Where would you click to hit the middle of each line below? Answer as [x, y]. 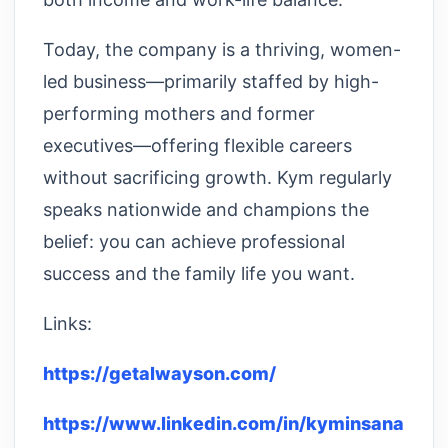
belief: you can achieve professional [194, 241]
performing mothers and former [179, 113]
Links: [67, 323]
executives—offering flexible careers [197, 145]
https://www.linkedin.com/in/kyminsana [223, 423]
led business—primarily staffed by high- [211, 81]
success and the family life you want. [199, 273]
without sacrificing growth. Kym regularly [217, 177]
